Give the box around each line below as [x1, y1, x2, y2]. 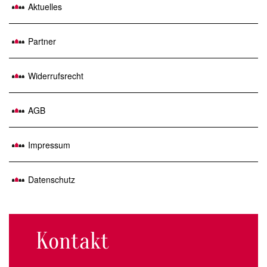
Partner [28, 35, 56, 47]
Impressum [28, 139, 70, 151]
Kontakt [36, 228, 109, 254]
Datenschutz [28, 173, 75, 185]
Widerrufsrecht [28, 70, 83, 82]
